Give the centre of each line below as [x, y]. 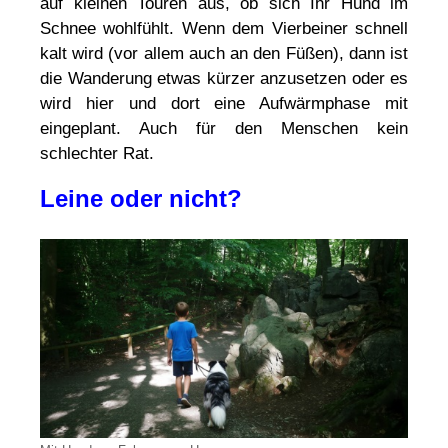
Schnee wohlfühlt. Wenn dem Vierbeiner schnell [224, 28]
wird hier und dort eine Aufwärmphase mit [224, 103]
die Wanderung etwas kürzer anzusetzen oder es [224, 78]
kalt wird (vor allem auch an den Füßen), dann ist [224, 53]
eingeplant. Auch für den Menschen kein [224, 128]
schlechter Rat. [97, 153]
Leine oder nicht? [141, 198]
